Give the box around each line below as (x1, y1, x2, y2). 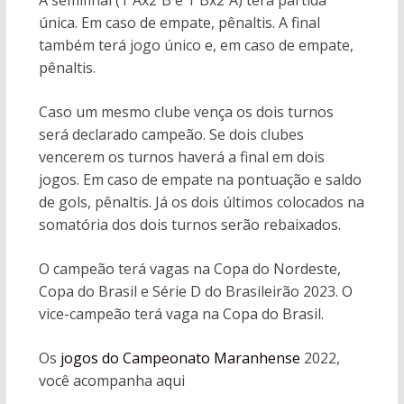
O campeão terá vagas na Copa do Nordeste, (38, 259, 341, 279)
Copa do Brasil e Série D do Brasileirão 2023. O (38, 281, 353, 301)
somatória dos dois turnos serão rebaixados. (38, 215, 344, 234)
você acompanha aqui (38, 371, 188, 390)
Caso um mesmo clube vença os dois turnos (38, 102, 334, 122)
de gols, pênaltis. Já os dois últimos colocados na (38, 192, 364, 212)
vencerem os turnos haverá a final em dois (38, 147, 325, 167)
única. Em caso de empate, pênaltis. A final (38, 13, 320, 32)
